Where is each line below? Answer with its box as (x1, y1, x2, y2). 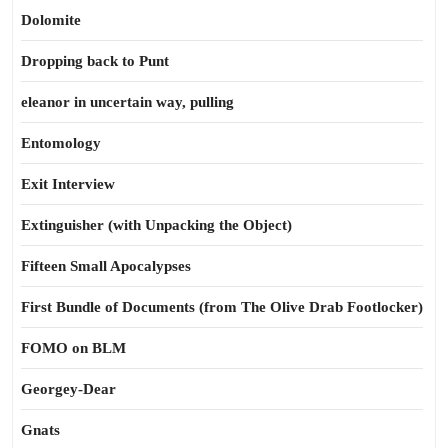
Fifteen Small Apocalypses (21, 258, 191, 274)
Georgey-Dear (21, 381, 116, 397)
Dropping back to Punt (21, 53, 169, 69)
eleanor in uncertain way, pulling (21, 94, 234, 110)
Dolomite (21, 12, 81, 28)
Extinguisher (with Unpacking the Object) (21, 217, 292, 233)
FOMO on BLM (21, 340, 126, 356)
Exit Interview (21, 176, 115, 192)
